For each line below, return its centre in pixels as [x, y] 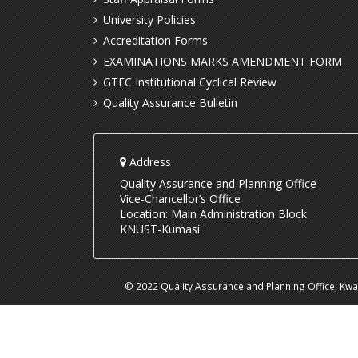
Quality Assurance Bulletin [170, 103]
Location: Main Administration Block [213, 214]
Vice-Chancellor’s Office [180, 199]
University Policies [149, 20]
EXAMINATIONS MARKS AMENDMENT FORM [223, 61]
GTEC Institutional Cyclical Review [190, 82]
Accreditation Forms [155, 40]
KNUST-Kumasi [160, 229]
